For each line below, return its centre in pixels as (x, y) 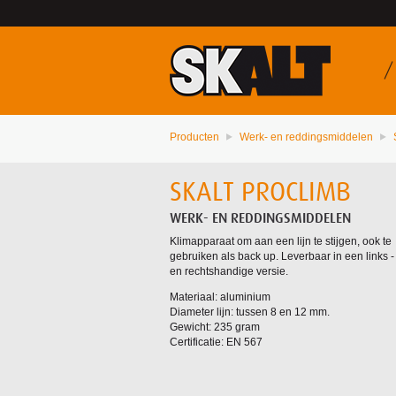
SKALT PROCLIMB (260, 192)
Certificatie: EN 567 (216, 343)
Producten (194, 137)
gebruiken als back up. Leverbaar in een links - (282, 257)
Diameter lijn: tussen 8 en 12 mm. (250, 312)
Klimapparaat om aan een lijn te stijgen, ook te (281, 242)
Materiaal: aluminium (220, 297)
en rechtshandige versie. (229, 272)
